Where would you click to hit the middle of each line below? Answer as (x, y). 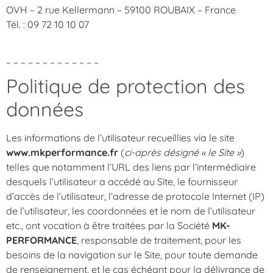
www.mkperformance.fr (62, 152)
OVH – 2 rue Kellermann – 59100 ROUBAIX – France (121, 9)
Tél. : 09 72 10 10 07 (48, 24)
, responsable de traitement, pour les (159, 240)
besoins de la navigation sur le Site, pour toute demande (132, 254)
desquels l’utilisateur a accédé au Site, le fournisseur (122, 181)
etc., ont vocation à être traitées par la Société (109, 225)
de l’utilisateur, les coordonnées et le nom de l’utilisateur (131, 211)
